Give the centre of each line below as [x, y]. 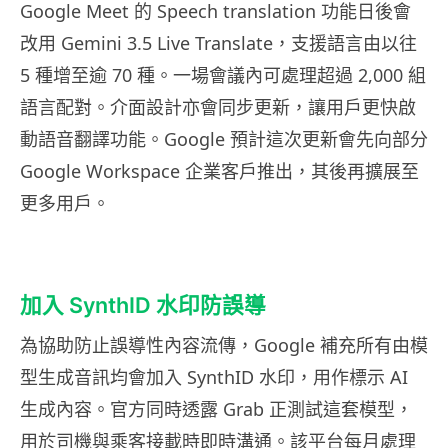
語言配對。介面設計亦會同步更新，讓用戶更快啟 [218, 107]
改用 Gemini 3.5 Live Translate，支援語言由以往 [218, 43]
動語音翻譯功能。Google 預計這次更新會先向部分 [224, 139]
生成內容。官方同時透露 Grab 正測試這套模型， [216, 409]
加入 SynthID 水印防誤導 [143, 305]
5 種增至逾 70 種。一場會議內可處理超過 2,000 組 [223, 75]
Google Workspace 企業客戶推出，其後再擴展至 [219, 171]
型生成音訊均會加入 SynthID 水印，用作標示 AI [214, 377]
